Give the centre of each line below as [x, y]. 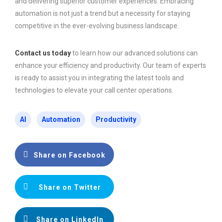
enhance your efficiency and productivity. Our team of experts [111, 65]
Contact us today [43, 53]
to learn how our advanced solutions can [134, 53]
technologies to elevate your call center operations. [94, 90]
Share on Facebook [70, 155]
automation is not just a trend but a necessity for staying [103, 13]
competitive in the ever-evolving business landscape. [97, 26]
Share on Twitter [70, 187]
